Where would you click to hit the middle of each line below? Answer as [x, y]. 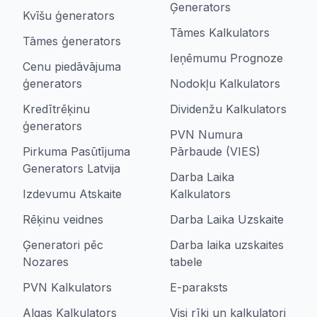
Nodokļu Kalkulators [225, 83]
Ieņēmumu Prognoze [226, 58]
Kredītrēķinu [56, 109]
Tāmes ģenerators [72, 41]
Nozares [46, 262]
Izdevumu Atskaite [72, 194]
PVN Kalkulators [67, 287]
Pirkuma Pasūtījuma [76, 151]
